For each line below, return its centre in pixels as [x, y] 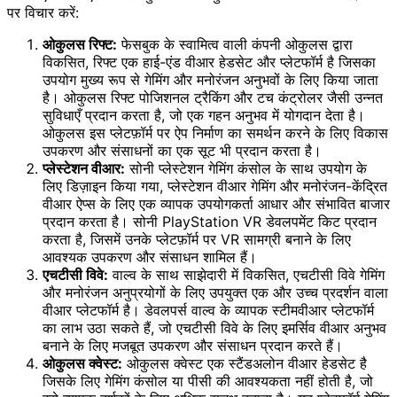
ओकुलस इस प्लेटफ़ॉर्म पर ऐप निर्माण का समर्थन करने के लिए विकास [215, 133]
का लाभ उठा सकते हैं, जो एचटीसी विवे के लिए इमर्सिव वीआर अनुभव [214, 328]
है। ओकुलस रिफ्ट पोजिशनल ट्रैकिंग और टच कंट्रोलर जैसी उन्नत [213, 98]
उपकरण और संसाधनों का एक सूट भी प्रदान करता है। [182, 151]
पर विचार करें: [43, 13]
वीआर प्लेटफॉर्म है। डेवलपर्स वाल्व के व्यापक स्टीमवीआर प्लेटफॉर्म [208, 311]
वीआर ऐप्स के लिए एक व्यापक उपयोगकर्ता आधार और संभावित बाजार [216, 204]
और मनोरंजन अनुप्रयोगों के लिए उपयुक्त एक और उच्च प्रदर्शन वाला [215, 293]
